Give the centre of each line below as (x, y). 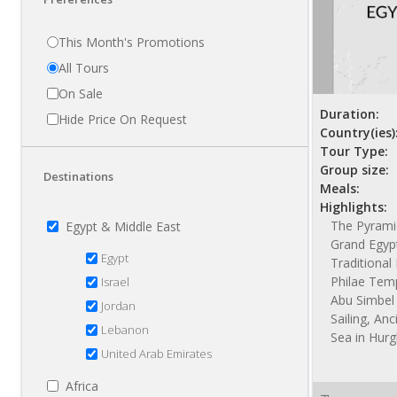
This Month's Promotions (132, 43)
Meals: (340, 189)
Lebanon (125, 330)
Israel (115, 282)
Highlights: (354, 207)
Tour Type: (354, 152)
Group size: (354, 170)
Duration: (350, 114)
